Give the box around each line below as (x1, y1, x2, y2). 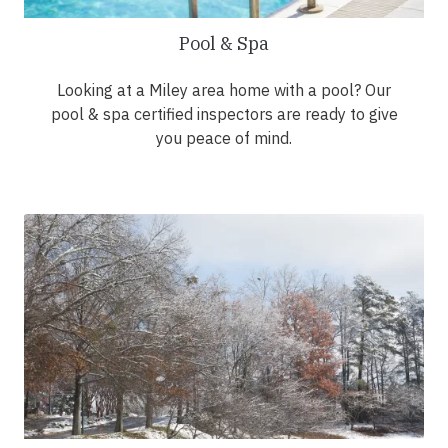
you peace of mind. (156, 128, 292, 149)
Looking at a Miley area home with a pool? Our (57, 80, 391, 101)
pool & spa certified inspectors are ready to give (50, 104, 398, 125)
